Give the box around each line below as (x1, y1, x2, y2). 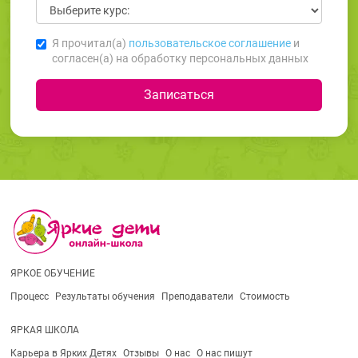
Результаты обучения (54, 290, 155, 302)
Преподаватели (161, 290, 233, 302)
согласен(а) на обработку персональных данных (51, 51, 308, 65)
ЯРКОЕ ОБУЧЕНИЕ (10, 267, 95, 279)
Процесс (10, 290, 49, 302)
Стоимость (239, 290, 290, 302)
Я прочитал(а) (51, 36, 129, 50)
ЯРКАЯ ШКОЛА (10, 324, 79, 336)
